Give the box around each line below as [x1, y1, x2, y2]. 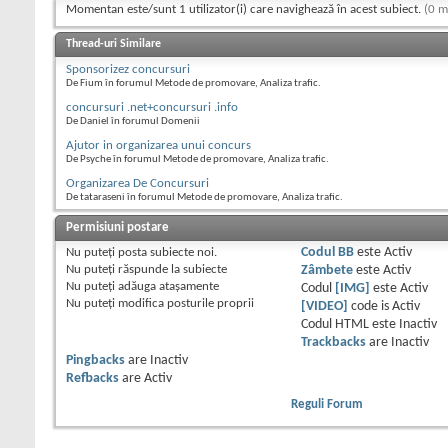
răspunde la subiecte [115, 263, 227, 277]
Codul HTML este [300, 318, 399, 332]
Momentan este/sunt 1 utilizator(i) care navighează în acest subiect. [66, 3, 424, 17]
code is [347, 300, 392, 314]
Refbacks [66, 372, 119, 386]
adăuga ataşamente [115, 280, 219, 294]
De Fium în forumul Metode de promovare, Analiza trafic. [66, 78, 321, 90]
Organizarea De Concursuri [66, 177, 209, 191]
